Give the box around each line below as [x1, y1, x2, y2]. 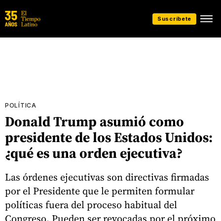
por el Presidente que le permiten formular [5, 184, 194, 198]
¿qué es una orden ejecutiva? [5, 144, 183, 162]
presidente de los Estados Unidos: [5, 128, 213, 147]
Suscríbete [157, 15, 191, 22]
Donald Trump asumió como [5, 112, 184, 131]
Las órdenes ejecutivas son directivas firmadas [5, 170, 209, 184]
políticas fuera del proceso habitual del [5, 197, 177, 212]
